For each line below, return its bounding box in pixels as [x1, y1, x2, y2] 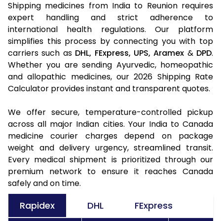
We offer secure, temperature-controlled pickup [8, 106, 213, 118]
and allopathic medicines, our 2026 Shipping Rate [8, 71, 213, 82]
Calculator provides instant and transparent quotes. [8, 82, 210, 94]
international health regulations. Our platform [8, 23, 213, 35]
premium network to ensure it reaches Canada [8, 165, 213, 177]
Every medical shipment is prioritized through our [8, 153, 213, 165]
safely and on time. [8, 177, 81, 189]
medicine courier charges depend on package [8, 130, 213, 142]
